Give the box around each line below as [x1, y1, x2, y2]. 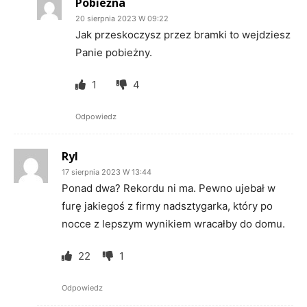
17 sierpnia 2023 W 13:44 [62, 167, 151, 177]
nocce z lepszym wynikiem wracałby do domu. [62, 217, 285, 230]
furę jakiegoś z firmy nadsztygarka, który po [62, 199, 273, 212]
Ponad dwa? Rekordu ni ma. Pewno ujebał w [62, 182, 275, 195]
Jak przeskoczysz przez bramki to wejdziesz [75, 28, 291, 41]
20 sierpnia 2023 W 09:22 [75, 14, 169, 23]
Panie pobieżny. [75, 46, 152, 59]
